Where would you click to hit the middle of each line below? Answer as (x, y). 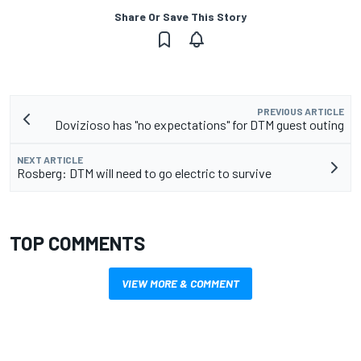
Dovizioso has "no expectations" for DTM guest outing (199, 124)
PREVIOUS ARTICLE (301, 111)
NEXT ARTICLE (50, 159)
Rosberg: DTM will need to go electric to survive (144, 172)
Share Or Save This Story (180, 16)
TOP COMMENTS (77, 243)
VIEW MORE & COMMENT (180, 283)
